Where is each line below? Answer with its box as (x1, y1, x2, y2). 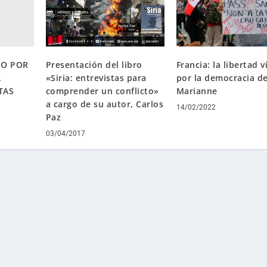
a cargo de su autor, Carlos (45, 98, 164, 110)
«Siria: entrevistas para (45, 72, 147, 84)
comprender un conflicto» (45, 85, 159, 97)
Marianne (176, 85, 218, 97)
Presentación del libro (45, 59, 142, 71)
